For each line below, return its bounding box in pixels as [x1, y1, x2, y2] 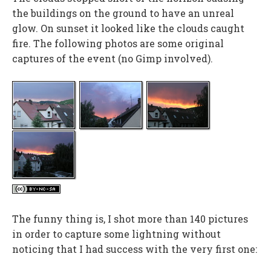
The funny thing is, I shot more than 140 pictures [12, 212, 248, 225]
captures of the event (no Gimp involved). [12, 51, 213, 65]
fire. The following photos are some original [12, 36, 224, 50]
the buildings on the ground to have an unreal [12, 6, 234, 19]
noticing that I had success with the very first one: [12, 242, 257, 255]
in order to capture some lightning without [12, 227, 221, 240]
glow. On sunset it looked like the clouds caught [12, 21, 244, 34]
